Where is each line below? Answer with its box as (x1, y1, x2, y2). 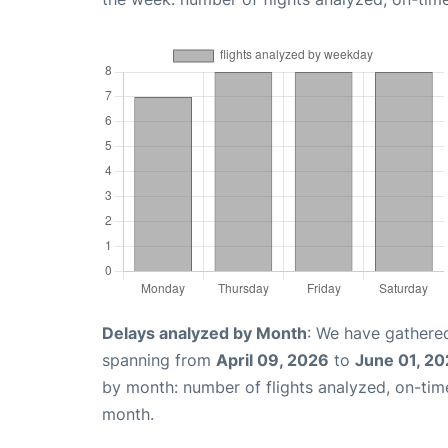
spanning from (102, 349, 216, 370)
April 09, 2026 (216, 349, 329, 370)
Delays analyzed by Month (102, 322, 307, 343)
